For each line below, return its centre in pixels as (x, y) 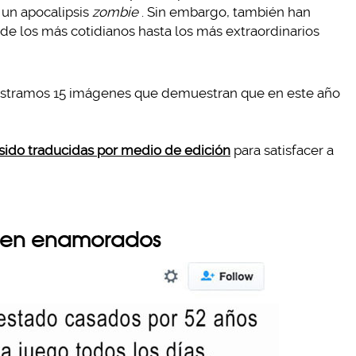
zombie (115, 12)
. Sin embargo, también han (226, 12)
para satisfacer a (282, 150)
